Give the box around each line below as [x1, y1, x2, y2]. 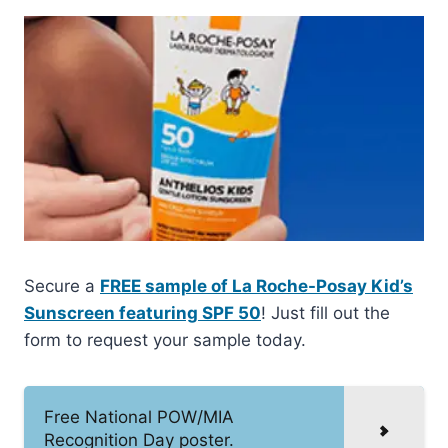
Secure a [24, 275, 100, 296]
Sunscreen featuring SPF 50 [24, 302, 261, 323]
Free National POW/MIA [44, 406, 234, 427]
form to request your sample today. [24, 329, 306, 350]
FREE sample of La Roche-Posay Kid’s [100, 275, 413, 296]
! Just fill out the [261, 302, 390, 323]
